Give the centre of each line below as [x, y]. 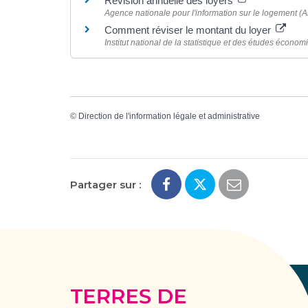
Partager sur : [106, 184]
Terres [202, 296]
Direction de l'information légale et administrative [169, 116]
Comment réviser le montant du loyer [189, 30]
